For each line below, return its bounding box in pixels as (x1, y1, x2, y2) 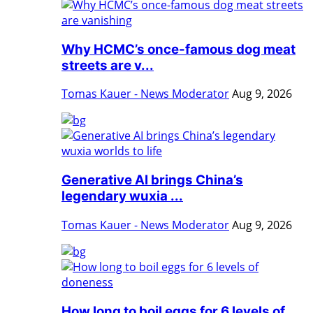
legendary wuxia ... (61, 188, 183, 205)
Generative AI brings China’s (61, 172, 243, 189)
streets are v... (61, 57, 154, 73)
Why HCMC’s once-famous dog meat (61, 41, 296, 57)
